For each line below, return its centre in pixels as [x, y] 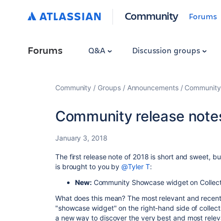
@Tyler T [136, 166]
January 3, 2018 [81, 138]
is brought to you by [89, 166]
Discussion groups [167, 50]
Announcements [153, 88]
